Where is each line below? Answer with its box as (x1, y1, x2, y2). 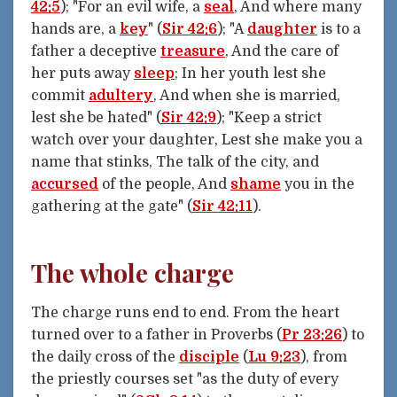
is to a (317, 21, 361, 38)
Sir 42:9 (161, 110, 216, 127)
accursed (31, 176, 98, 193)
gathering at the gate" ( (31, 198, 192, 215)
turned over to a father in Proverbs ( (31, 326, 282, 343)
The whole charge (31, 255, 234, 289)
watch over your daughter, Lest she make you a (31, 132, 362, 149)
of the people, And (98, 176, 230, 193)
